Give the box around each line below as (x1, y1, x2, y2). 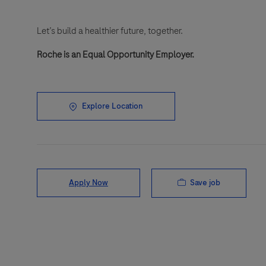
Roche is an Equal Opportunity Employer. (37, 48, 194, 62)
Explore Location (82, 100, 143, 112)
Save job (190, 177, 220, 189)
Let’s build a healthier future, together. (37, 24, 183, 38)
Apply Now (69, 177, 108, 189)
